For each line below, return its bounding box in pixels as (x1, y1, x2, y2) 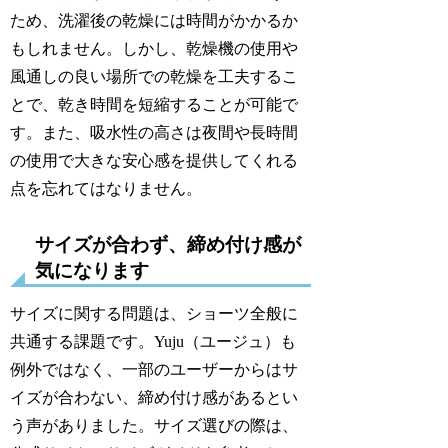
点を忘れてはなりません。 (10, 180, 203, 198)
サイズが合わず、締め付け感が (35, 234, 302, 256)
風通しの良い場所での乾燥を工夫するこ (10, 68, 299, 86)
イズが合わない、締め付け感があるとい (10, 389, 299, 407)
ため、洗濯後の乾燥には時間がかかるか (10, 12, 299, 30)
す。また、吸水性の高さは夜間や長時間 (10, 124, 299, 142)
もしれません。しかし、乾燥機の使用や (10, 40, 299, 58)
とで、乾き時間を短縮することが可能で (10, 96, 299, 114)
